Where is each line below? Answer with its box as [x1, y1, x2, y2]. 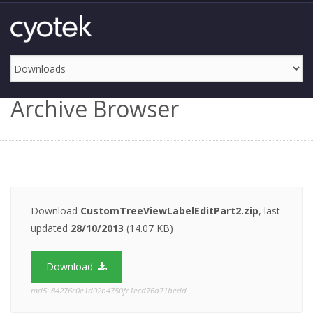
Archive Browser [10, 94, 179, 124]
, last [259, 204, 280, 217]
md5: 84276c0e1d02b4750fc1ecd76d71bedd [31, 285, 187, 296]
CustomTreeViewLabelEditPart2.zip [80, 204, 259, 217]
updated [31, 221, 71, 235]
